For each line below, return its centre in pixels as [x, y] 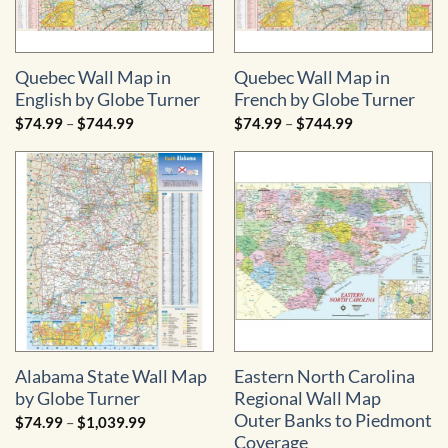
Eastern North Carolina [324, 377]
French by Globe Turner [324, 100]
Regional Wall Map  [308, 399]
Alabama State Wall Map [110, 377]
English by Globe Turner [107, 100]
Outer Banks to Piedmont [332, 421]
